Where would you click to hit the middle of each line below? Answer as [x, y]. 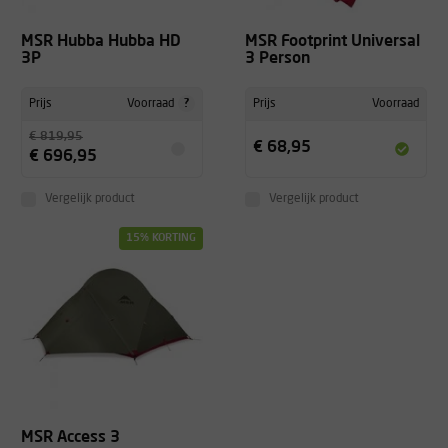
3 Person [277, 59]
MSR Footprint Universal [332, 42]
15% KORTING [161, 238]
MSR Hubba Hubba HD [101, 42]
